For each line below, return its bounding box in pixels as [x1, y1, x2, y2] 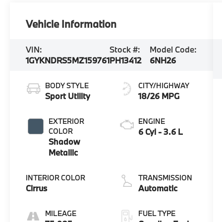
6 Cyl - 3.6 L [138, 126, 183, 137]
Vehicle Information [26, 17, 117, 31]
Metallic [49, 147, 78, 158]
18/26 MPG [138, 91, 179, 102]
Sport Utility [45, 91, 91, 102]
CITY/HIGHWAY [138, 81, 189, 91]
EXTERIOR [49, 116, 85, 126]
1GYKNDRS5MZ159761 [26, 55, 110, 66]
